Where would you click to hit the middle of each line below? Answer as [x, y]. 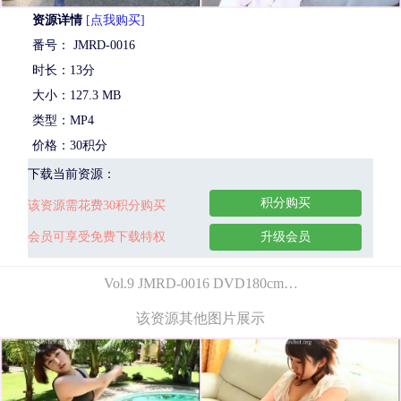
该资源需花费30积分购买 [97, 205]
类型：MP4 [63, 120]
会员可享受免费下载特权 [97, 236]
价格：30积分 [70, 145]
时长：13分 [64, 70]
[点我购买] [115, 20]
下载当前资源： [72, 174]
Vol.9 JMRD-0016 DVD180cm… [200, 283]
